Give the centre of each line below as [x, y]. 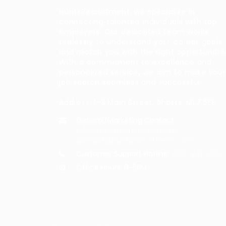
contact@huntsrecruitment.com [135, 140]
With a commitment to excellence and [135, 62]
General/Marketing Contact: [126, 120]
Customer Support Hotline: [124, 154]
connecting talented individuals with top [138, 22]
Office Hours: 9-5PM [111, 167]
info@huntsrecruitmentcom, [127, 130]
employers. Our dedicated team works [134, 32]
